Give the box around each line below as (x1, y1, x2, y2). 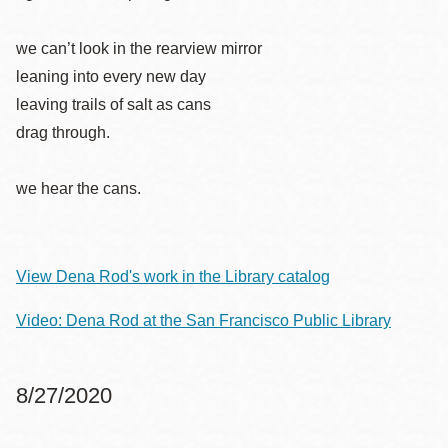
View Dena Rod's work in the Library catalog (16, 268, 330, 285)
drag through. (16, 124, 110, 141)
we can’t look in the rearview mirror (16, 40, 262, 57)
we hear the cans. (16, 180, 141, 197)
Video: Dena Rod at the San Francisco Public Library (16, 312, 391, 329)
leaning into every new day (16, 68, 206, 85)
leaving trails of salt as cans (16, 96, 211, 113)
